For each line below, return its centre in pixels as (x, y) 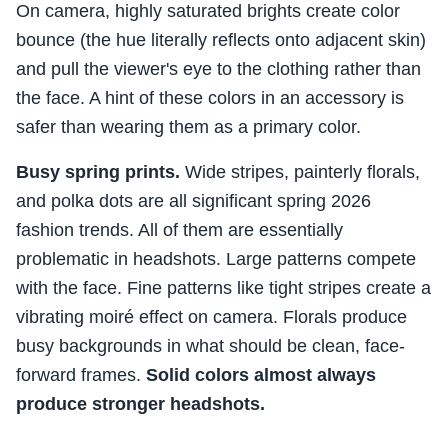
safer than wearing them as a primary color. (188, 127)
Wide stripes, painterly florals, (300, 172)
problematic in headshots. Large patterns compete (216, 259)
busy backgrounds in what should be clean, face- (210, 346)
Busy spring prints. (98, 172)
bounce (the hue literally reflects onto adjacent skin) (221, 40)
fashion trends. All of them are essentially (179, 230)
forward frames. (81, 375)
